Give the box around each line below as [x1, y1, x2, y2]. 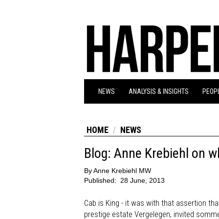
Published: [84, 176, 118, 184]
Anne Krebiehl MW [93, 167, 151, 175]
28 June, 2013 [120, 176, 165, 184]
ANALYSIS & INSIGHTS [129, 88, 189, 95]
